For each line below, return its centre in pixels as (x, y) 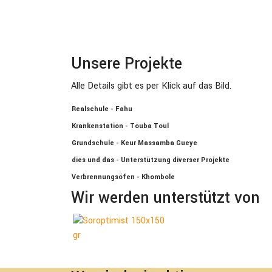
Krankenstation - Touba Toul (120, 126)
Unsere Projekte (127, 64)
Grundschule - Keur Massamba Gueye (134, 143)
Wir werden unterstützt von (165, 198)
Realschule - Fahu (102, 109)
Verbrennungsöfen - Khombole (123, 177)
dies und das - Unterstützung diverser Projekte (151, 160)
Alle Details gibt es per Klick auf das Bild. (151, 86)
